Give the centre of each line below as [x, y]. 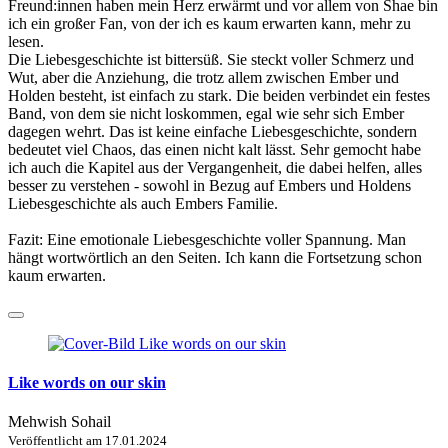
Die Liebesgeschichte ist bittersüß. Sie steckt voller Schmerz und [211, 59]
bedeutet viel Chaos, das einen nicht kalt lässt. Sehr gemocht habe [214, 149]
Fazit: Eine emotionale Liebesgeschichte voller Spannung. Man [207, 239]
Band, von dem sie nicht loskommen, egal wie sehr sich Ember [206, 113]
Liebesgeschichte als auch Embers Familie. [143, 203]
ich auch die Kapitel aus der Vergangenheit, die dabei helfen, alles [215, 167]
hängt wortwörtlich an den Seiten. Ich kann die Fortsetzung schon [215, 257]
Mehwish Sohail [59, 422]
